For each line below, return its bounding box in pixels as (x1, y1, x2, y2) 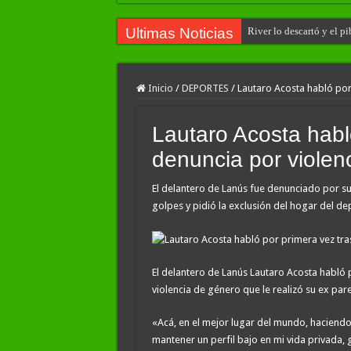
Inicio (145, 82, 173, 94)
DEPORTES (181, 82, 229, 94)
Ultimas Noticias (125, 25, 233, 42)
